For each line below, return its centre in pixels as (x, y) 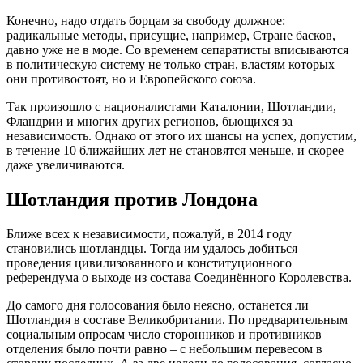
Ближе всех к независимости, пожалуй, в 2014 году (149, 233)
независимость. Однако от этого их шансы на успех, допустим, (181, 135)
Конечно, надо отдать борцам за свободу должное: (146, 20)
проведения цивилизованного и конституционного (149, 263)
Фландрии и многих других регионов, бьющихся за (149, 121)
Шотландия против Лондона (132, 199)
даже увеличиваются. (66, 164)
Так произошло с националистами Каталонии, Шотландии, (171, 106)
